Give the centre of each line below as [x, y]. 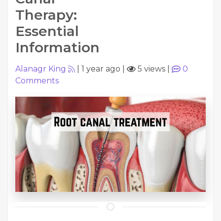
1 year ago [101, 69]
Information [57, 47]
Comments [37, 81]
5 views [150, 69]
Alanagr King [41, 69]
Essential [47, 31]
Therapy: [46, 15]
